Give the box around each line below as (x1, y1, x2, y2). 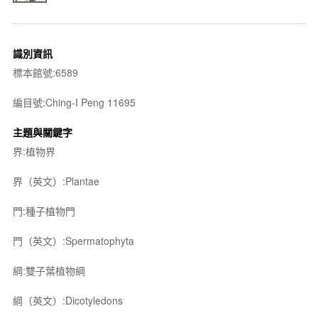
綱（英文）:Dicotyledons (12, 292, 123, 307)
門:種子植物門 (12, 203, 75, 218)
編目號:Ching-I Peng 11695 (12, 94, 136, 109)
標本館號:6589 (12, 65, 78, 79)
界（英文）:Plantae (12, 173, 99, 188)
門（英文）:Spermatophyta (12, 233, 134, 248)
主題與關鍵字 (12, 124, 72, 139)
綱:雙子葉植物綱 (12, 263, 85, 278)
